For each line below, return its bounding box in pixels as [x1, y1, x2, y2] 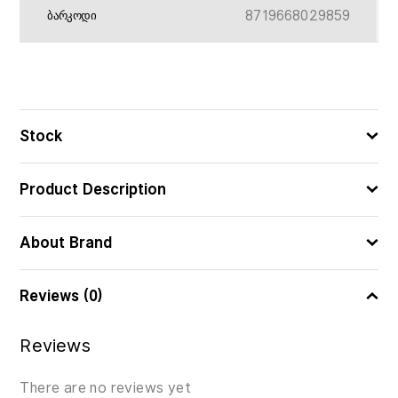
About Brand [20, 231, 113, 254]
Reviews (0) [20, 284, 104, 307]
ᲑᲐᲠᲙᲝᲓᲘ [47, 9, 96, 22]
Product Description [20, 178, 167, 201]
